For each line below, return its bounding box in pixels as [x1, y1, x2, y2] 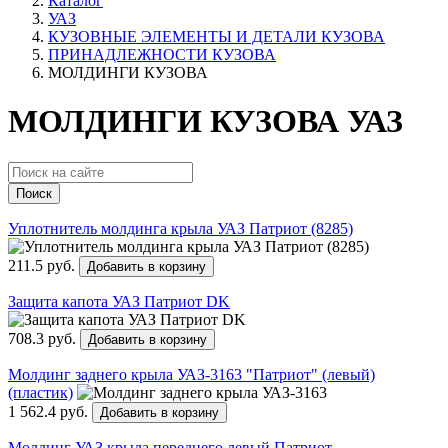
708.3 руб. [8, 329, 80, 347]
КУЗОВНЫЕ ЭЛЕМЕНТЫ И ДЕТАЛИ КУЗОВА [48, 28, 385, 45]
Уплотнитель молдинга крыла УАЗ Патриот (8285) [8, 219, 353, 237]
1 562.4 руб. [8, 402, 92, 420]
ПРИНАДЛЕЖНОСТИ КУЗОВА [48, 46, 276, 63]
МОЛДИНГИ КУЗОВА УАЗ [8, 103, 403, 140]
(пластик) [8, 383, 73, 401]
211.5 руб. [8, 256, 79, 274]
